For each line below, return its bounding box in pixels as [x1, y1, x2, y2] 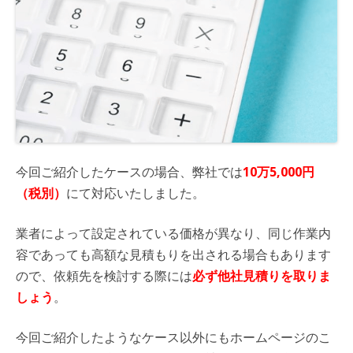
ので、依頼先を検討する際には [16, 266, 192, 284]
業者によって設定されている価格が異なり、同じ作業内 [16, 224, 331, 242]
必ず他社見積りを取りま [192, 266, 331, 284]
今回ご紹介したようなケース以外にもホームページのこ [16, 328, 331, 346]
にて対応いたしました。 [66, 184, 205, 202]
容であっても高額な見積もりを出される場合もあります [16, 245, 331, 263]
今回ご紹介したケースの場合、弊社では [16, 162, 243, 180]
